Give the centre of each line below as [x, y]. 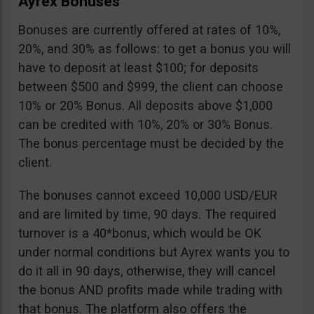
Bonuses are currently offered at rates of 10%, [149, 30]
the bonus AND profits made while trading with [150, 290]
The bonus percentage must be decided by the [151, 144]
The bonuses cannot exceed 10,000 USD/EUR [148, 196]
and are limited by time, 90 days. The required [147, 214]
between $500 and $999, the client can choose [151, 87]
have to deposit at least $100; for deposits [138, 68]
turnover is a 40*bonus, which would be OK [140, 233]
